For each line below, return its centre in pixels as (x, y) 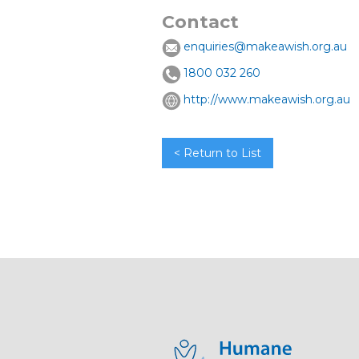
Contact (200, 22)
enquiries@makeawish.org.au (265, 46)
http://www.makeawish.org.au (267, 99)
